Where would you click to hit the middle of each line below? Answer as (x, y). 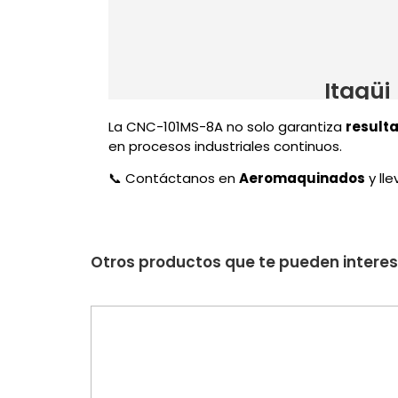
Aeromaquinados (302, 179)
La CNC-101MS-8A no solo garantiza (227, 127)
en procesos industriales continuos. (225, 147)
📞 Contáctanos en (174, 179)
